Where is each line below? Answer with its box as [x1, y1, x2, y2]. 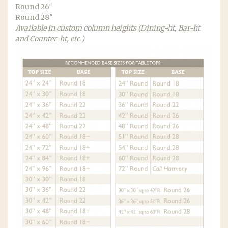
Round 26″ [15, 2, 52, 11]
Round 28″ [15, 13, 53, 22]
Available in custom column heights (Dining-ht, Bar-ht [15, 23, 200, 33]
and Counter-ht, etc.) [15, 34, 84, 43]
